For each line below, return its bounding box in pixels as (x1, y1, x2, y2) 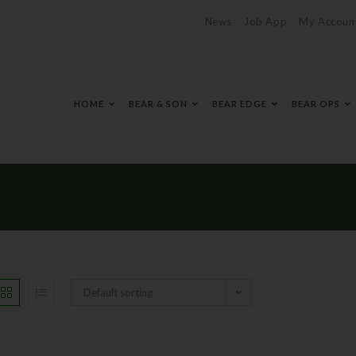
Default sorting (83, 286, 153, 299)
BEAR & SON (129, 99, 188, 109)
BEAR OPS (292, 99, 340, 109)
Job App (243, 15, 288, 28)
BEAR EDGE (212, 99, 267, 109)
